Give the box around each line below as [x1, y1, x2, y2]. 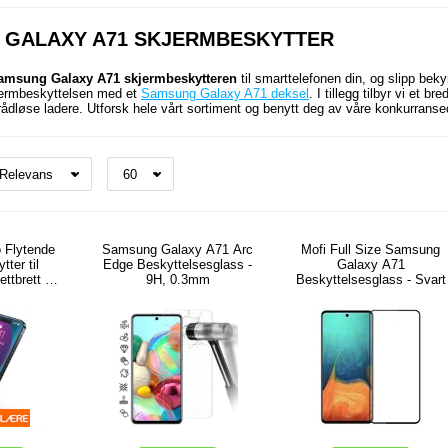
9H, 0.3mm [145, 272, 210, 287]
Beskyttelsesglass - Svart [295, 272, 446, 287]
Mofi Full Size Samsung [301, 242, 441, 257]
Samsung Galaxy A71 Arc [102, 242, 254, 257]
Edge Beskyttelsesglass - [103, 257, 253, 272]
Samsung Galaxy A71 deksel [140, 86, 309, 101]
